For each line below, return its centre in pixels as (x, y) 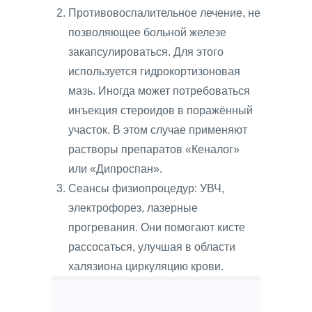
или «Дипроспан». (115, 169)
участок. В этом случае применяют (158, 130)
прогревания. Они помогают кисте (157, 228)
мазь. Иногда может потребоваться (159, 91)
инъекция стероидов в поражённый (161, 111)
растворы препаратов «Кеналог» (154, 150)
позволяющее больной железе (147, 33)
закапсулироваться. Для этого (146, 52)
